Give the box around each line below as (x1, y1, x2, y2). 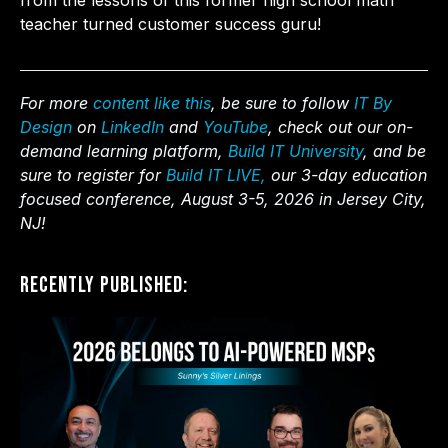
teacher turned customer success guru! (20, 14, 321, 35)
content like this (93, 93, 211, 114)
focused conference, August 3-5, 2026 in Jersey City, (20, 189, 426, 210)
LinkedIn (101, 117, 164, 138)
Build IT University (228, 141, 363, 162)
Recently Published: (20, 272, 188, 300)
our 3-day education (266, 165, 427, 186)
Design (20, 117, 72, 138)
